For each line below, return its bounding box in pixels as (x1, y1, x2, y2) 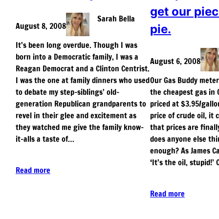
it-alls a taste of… (16, 133, 74, 144)
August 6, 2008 (150, 55, 200, 66)
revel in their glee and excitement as (16, 109, 136, 121)
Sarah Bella (97, 13, 135, 24)
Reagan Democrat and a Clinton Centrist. (16, 63, 150, 74)
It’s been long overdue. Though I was (16, 39, 137, 50)
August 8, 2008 (16, 20, 66, 31)
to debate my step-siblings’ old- (16, 86, 119, 97)
